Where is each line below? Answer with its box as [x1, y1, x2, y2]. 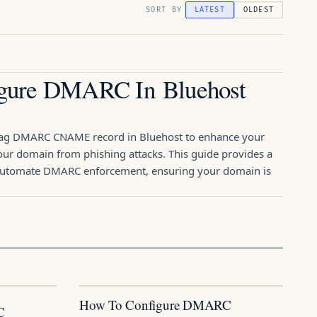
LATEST [194, 6, 225, 14]
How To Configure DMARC [79, 296, 231, 313]
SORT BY [145, 6, 183, 14]
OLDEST [243, 6, 274, 14]
